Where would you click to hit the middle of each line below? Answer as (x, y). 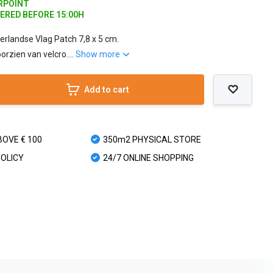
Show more (99, 54)
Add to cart (106, 89)
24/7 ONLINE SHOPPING (148, 158)
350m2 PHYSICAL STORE (152, 139)
